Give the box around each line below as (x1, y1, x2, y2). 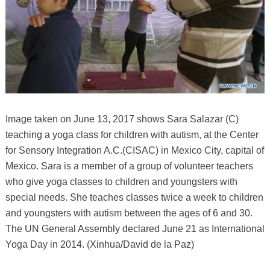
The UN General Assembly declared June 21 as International (5, 223, 265, 234)
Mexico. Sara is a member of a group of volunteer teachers (5, 160, 253, 171)
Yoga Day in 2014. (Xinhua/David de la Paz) (5, 239, 194, 250)
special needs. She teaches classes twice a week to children (5, 192, 263, 202)
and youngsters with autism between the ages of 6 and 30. (5, 207, 253, 218)
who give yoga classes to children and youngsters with (5, 176, 237, 187)
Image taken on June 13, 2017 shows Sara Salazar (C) (5, 113, 239, 124)
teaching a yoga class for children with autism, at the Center (5, 129, 259, 140)
